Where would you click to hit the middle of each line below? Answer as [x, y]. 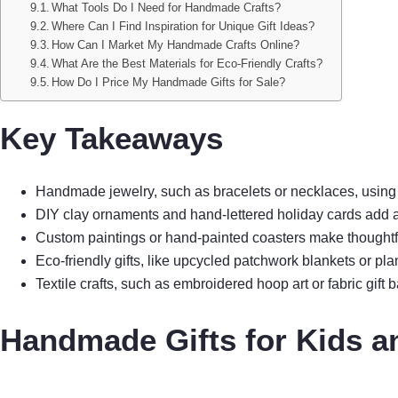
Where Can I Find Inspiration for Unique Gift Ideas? [183, 26]
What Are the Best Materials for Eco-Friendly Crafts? [187, 64]
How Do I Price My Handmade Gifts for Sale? [169, 82]
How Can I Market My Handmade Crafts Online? [176, 45]
